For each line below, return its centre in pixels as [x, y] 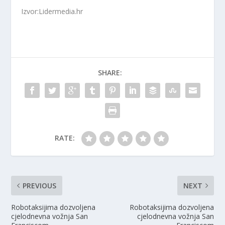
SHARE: [110, 72]
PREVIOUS [40, 185]
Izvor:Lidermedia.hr [52, 11]
